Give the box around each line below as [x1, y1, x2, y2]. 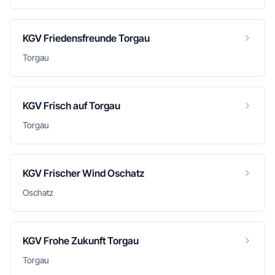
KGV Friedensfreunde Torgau [23, 32, 150, 44]
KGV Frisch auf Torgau [23, 99, 120, 112]
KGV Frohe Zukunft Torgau [23, 234, 139, 247]
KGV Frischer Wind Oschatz [23, 167, 144, 179]
